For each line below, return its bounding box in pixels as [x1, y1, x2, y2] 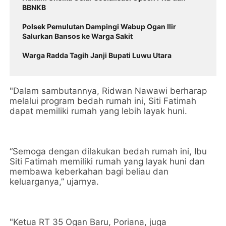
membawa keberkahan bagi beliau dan [10, 166, 169, 177]
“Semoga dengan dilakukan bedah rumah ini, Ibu [10, 146, 207, 156]
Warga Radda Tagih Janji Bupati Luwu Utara [22, 51, 172, 60]
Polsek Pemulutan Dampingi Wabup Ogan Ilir [22, 22, 177, 31]
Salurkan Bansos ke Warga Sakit [22, 32, 133, 40]
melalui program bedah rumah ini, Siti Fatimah [10, 96, 197, 106]
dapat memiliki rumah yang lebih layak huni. [10, 106, 188, 116]
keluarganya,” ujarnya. [10, 177, 99, 187]
